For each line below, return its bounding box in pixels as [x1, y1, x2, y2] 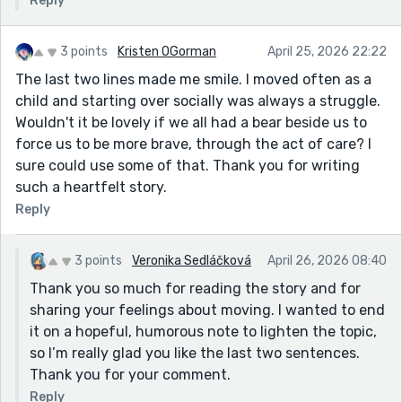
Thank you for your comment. [30, 365, 231, 383]
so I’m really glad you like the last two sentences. [30, 344, 360, 362]
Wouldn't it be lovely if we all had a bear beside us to [15, 113, 367, 131]
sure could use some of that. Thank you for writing [15, 156, 360, 174]
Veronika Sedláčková [132, 252, 251, 268]
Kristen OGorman [118, 43, 216, 59]
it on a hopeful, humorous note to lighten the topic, [30, 322, 377, 340]
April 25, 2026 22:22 [267, 43, 387, 59]
